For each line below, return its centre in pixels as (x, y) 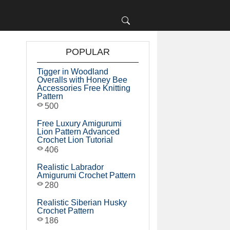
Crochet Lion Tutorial (75, 140)
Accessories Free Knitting (84, 88)
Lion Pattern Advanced (78, 132)
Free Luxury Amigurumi (79, 123)
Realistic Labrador (70, 167)
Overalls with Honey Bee (82, 80)
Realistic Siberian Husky (82, 203)
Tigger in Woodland (73, 72)
